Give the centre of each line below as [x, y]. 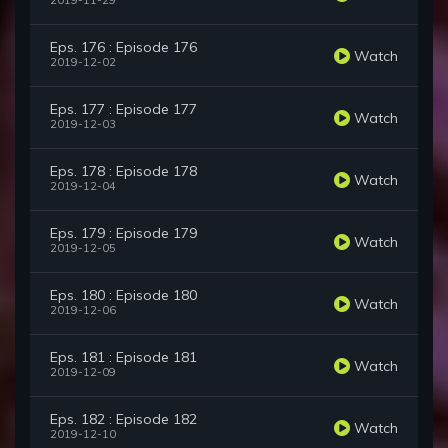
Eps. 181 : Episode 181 [123, 357]
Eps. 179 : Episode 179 [123, 233]
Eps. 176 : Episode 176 [123, 47]
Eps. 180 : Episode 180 [123, 295]
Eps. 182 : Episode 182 [123, 419]
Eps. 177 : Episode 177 [123, 109]
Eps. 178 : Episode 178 [123, 171]
